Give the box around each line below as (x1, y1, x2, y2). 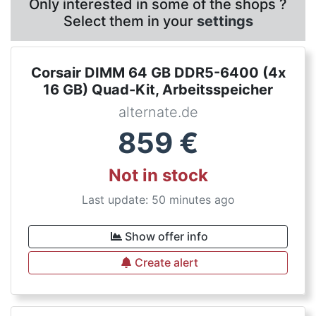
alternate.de (118, 104, 198, 121)
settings (196, 13, 253, 30)
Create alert (135, 255, 198, 269)
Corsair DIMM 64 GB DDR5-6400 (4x (30, 64, 286, 81)
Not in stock (108, 165, 208, 186)
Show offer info (125, 229, 208, 243)
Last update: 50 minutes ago (81, 193, 235, 207)
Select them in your (63, 13, 197, 30)
